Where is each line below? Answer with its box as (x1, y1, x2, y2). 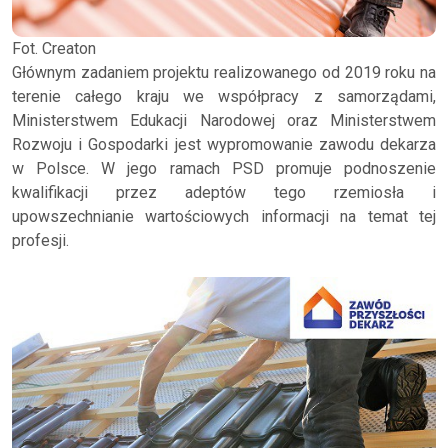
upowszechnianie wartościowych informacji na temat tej (12, 207, 436, 227)
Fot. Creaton (12, 39, 96, 59)
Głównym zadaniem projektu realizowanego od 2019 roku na (12, 63, 436, 83)
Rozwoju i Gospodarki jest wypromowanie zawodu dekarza (12, 135, 436, 155)
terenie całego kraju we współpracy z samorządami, (12, 87, 436, 107)
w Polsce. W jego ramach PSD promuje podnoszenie (12, 159, 436, 179)
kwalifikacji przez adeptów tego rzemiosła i (12, 183, 436, 203)
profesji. (12, 231, 69, 251)
